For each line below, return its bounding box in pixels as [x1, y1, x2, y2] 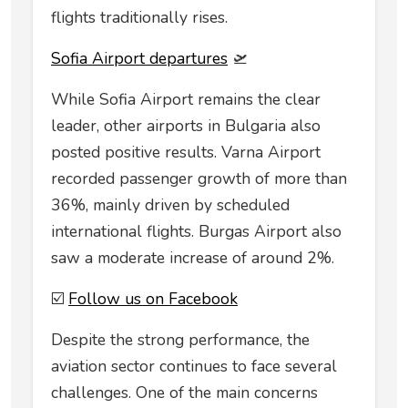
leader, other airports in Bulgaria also [51, 115, 321, 138]
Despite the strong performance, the [51, 329, 310, 352]
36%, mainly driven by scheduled [51, 194, 290, 217]
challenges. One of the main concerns [51, 382, 318, 404]
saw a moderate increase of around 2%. [51, 247, 334, 270]
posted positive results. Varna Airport [51, 141, 321, 164]
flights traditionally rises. [51, 6, 228, 29]
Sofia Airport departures [51, 47, 228, 70]
